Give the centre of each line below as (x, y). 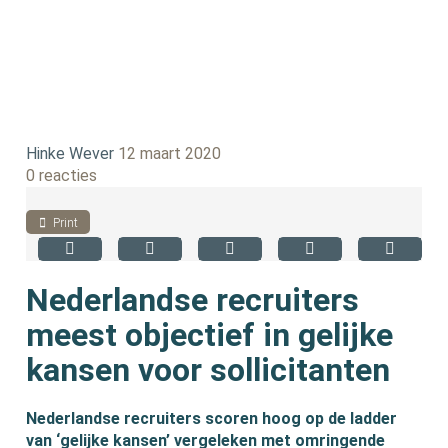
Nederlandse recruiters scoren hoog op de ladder (212, 418)
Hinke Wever (70, 154)
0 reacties (62, 176)
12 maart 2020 (170, 154)
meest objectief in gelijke (210, 334)
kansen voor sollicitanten (208, 369)
